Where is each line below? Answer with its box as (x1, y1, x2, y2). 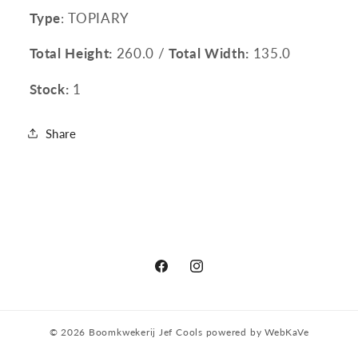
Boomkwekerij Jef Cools (88, 326, 203, 338)
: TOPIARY (61, 10, 130, 26)
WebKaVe (265, 326, 309, 338)
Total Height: (29, 46, 113, 62)
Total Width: (169, 46, 253, 62)
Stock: (29, 81, 70, 97)
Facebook (152, 268, 208, 283)
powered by (205, 326, 265, 338)
